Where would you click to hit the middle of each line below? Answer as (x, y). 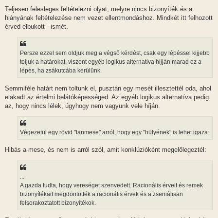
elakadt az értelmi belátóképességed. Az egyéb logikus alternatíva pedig (107, 97)
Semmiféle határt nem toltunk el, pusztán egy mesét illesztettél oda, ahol (108, 88)
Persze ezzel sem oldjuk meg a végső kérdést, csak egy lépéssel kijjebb (115, 53)
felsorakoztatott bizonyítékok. (58, 203)
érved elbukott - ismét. (36, 26)
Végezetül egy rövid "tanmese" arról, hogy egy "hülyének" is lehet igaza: (115, 132)
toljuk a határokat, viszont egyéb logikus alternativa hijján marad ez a (111, 62)
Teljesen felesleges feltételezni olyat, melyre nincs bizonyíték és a (99, 9)
